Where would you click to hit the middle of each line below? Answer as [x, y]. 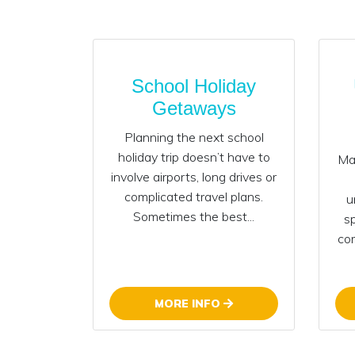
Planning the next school [194, 137]
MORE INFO [189, 303]
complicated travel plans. [194, 196]
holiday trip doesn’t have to [194, 157]
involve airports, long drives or [194, 176]
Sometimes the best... [194, 216]
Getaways [194, 108]
